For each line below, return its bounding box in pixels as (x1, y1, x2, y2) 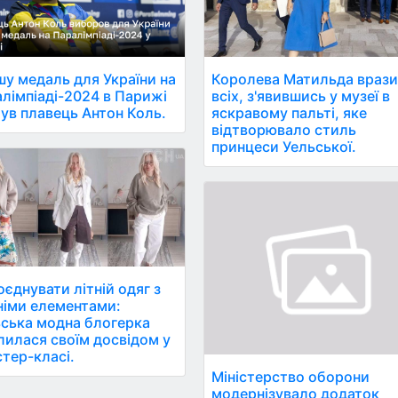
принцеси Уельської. (211, 137, 357, 155)
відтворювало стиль (211, 120, 357, 139)
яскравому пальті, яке (211, 103, 368, 122)
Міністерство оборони (211, 368, 370, 386)
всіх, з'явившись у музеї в (211, 86, 391, 105)
